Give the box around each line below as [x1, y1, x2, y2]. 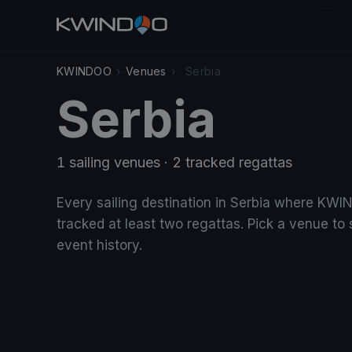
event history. [57, 237, 142, 253]
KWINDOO [57, 64, 112, 78]
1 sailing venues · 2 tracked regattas [57, 154, 292, 170]
